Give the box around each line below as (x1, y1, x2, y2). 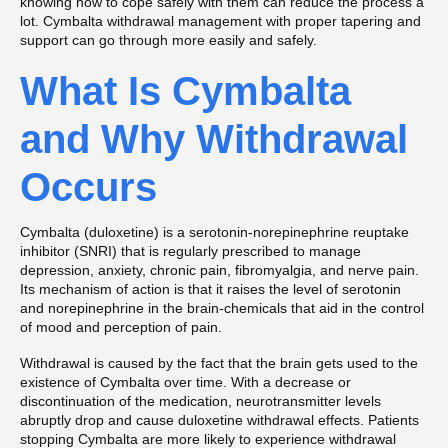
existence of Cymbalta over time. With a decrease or (20, 374, 351, 391)
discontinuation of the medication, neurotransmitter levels (20, 393, 381, 410)
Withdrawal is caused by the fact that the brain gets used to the (20, 355, 418, 372)
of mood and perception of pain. (20, 319, 222, 336)
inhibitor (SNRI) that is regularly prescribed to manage (20, 243, 361, 260)
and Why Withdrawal (20, 117, 408, 162)
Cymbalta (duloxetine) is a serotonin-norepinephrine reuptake (20, 224, 409, 241)
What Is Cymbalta (20, 69, 351, 114)
